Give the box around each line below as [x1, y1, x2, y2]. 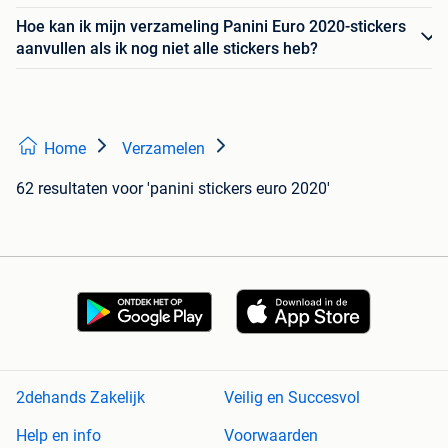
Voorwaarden [224, 426, 318, 446]
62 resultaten [16, 178, 108, 198]
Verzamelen [122, 138, 205, 158]
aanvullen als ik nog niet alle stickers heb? [16, 38, 318, 58]
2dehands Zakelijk [16, 388, 145, 408]
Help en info [16, 426, 101, 446]
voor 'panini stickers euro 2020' [112, 178, 330, 198]
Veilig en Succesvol [224, 388, 360, 408]
